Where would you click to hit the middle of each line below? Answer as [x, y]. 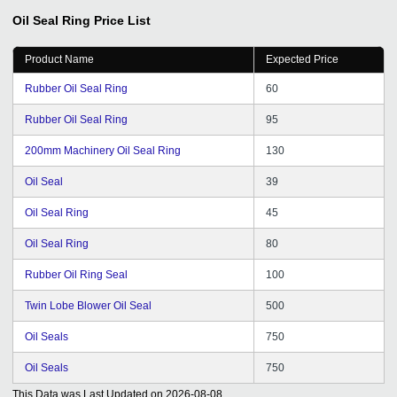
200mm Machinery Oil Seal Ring [103, 150]
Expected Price [302, 59]
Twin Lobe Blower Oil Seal [88, 305]
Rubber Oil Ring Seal [76, 274]
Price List [122, 20]
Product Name [59, 59]
